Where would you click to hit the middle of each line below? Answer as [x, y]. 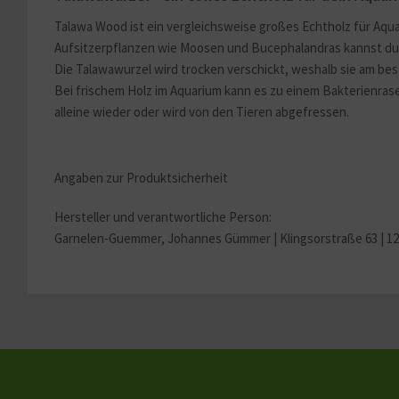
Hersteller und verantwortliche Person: [163, 217]
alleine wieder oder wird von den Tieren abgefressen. [202, 112]
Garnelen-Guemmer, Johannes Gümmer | [167, 238]
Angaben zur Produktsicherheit [141, 178]
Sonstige [318, 41]
